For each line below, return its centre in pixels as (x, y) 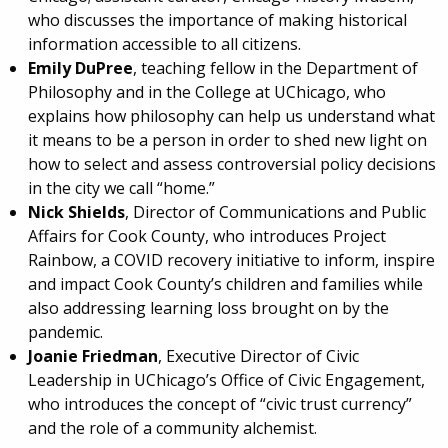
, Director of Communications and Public (275, 211)
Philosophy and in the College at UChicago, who (206, 91)
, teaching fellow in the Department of (275, 67)
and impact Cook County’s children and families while (225, 283)
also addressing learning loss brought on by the (208, 307)
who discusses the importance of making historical (217, 19)
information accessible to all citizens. (164, 43)
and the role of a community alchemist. (172, 427)
